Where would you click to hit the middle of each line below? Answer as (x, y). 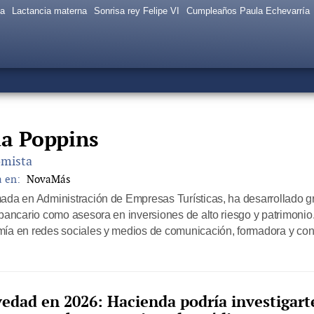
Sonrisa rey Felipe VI (137, 11)
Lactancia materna (49, 11)
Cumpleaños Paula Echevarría (248, 11)
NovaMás (48, 179)
